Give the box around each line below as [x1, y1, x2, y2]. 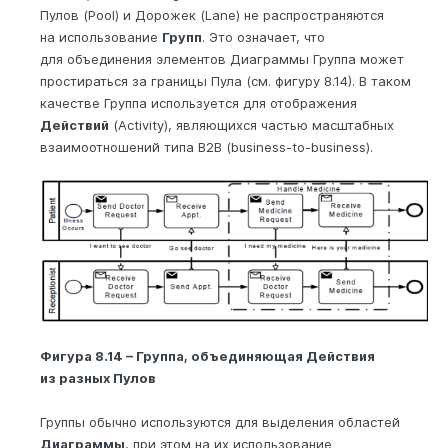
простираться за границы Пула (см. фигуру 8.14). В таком [40, 73, 411, 90]
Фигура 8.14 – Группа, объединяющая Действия [40, 347, 375, 364]
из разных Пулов [40, 369, 156, 386]
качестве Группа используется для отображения [40, 95, 357, 112]
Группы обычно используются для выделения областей [40, 413, 400, 430]
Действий [40, 117, 109, 134]
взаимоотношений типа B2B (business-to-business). [40, 139, 373, 156]
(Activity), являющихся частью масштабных [109, 117, 394, 134]
